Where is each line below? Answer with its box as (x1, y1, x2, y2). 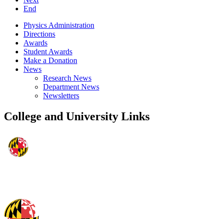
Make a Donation (23, 56, 77, 65)
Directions (23, 30, 55, 39)
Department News (43, 83, 99, 91)
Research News (43, 74, 91, 83)
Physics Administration (23, 21, 94, 30)
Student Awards (23, 47, 72, 56)
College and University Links (4, 110, 150, 123)
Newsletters (43, 91, 79, 100)
